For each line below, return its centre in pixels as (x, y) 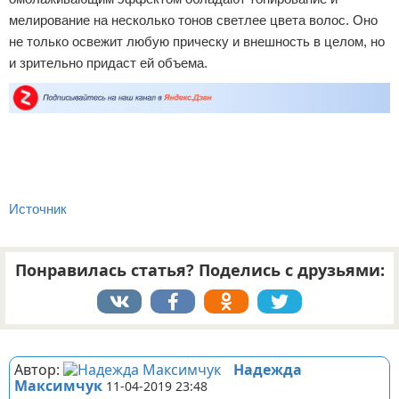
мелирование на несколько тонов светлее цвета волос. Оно (193, 20)
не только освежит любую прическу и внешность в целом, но (197, 42)
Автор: (39, 369)
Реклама (28, 338)
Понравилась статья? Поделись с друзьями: (199, 269)
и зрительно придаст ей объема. (108, 63)
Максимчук (58, 385)
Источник (38, 208)
